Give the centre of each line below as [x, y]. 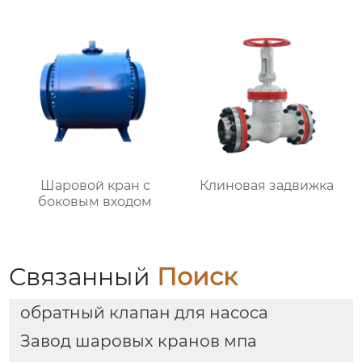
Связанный [83, 277]
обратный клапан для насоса [144, 313]
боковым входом [95, 202]
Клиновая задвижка [267, 186]
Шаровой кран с [95, 186]
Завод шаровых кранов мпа [138, 341]
